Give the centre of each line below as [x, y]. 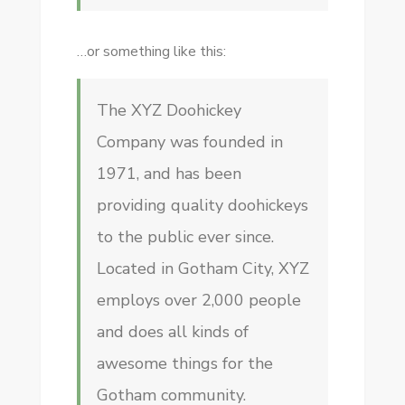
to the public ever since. [185, 237]
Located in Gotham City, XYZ [202, 269]
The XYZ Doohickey [169, 111]
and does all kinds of [172, 332]
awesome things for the [184, 364]
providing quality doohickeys [202, 206]
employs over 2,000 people [198, 301]
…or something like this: [151, 52]
